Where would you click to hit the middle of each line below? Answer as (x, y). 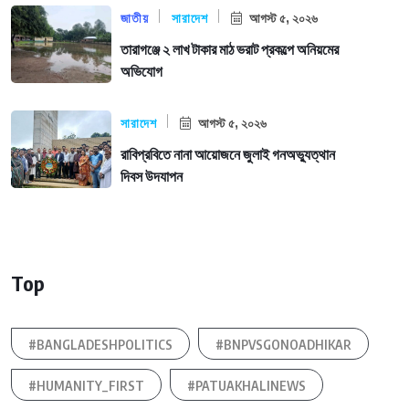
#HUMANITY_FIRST (86, 386)
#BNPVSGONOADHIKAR (283, 345)
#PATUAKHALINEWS (246, 386)
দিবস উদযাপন (152, 177)
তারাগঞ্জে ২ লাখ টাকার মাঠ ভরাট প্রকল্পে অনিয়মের (230, 50)
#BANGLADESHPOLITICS (100, 345)
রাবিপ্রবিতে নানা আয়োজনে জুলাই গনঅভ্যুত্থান (228, 155)
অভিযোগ (142, 72)
